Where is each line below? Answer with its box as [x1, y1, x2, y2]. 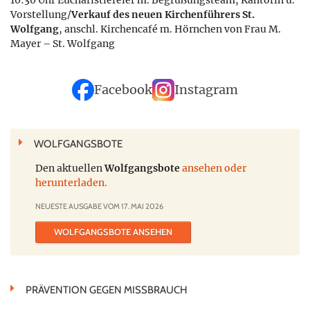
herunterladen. [35, 176, 107, 190]
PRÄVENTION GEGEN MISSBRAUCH [26, 284, 188, 297]
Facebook [94, 82, 152, 98]
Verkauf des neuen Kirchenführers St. [71, 8, 255, 21]
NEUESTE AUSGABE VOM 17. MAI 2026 [35, 201, 163, 212]
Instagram [174, 82, 238, 98]
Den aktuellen [35, 162, 104, 175]
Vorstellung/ [10, 8, 71, 21]
